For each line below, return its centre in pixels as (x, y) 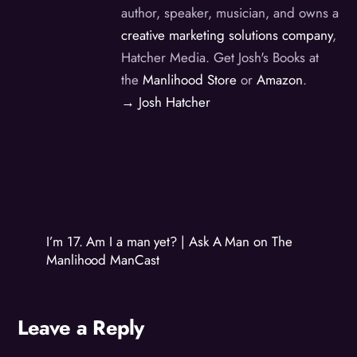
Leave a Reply (81, 328)
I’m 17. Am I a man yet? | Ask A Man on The (169, 241)
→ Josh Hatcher (166, 102)
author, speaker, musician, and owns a (230, 13)
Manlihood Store (190, 80)
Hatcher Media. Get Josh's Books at (220, 58)
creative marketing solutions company (227, 35)
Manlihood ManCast (103, 259)
